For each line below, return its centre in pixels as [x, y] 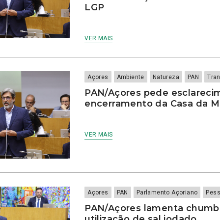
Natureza [166, 77]
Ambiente [130, 77]
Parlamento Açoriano [167, 192]
